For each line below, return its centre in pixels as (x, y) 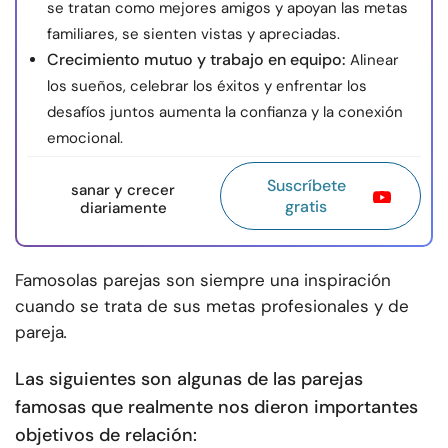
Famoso (45, 280)
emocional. (85, 138)
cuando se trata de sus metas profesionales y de (212, 306)
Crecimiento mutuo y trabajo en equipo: (196, 60)
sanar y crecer (123, 190)
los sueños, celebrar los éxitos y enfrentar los (207, 86)
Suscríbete (306, 186)
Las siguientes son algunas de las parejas (189, 379)
